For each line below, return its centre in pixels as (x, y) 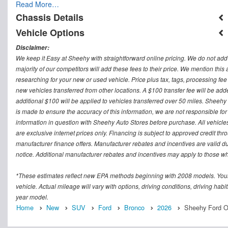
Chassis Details (50, 18)
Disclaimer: (33, 48)
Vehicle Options (50, 33)
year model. (32, 197)
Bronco (134, 208)
